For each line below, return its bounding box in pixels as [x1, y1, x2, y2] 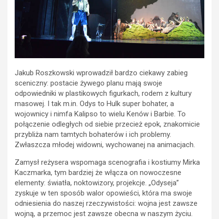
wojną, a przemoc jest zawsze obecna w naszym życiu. [15, 209, 193, 218]
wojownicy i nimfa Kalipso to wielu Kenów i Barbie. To [15, 109, 186, 118]
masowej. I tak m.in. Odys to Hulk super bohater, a [15, 99, 174, 108]
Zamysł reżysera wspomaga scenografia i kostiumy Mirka [15, 157, 200, 167]
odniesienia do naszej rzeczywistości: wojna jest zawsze [15, 198, 197, 208]
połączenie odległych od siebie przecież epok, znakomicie [15, 119, 200, 129]
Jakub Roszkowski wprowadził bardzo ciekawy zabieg [15, 68, 188, 77]
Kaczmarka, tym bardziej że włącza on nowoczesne [15, 168, 181, 177]
